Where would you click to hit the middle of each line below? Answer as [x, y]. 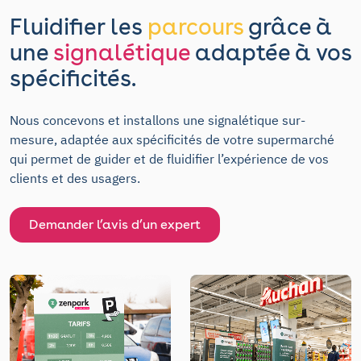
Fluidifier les [79, 26]
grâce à [288, 26]
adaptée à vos [271, 52]
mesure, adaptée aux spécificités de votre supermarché [172, 139]
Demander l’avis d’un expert [115, 224]
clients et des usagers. [75, 178]
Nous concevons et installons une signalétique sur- [158, 120]
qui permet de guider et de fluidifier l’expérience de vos [169, 158]
